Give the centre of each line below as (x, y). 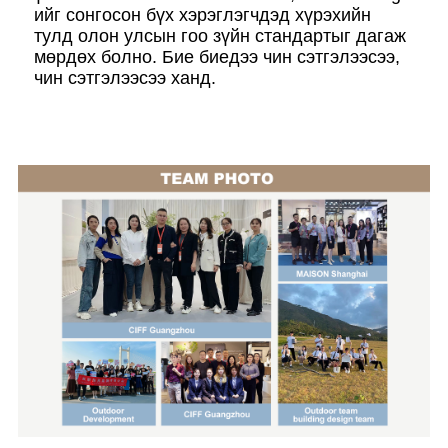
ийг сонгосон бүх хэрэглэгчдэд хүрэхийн (202, 15)
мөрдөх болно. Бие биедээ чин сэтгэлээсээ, (217, 57)
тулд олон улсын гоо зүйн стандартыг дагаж (220, 36)
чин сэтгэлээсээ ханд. (125, 78)
